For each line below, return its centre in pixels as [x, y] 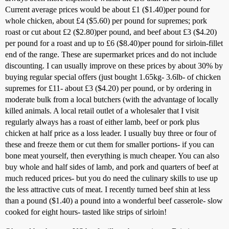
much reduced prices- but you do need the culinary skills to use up [111, 178]
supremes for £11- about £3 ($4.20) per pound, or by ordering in [108, 88]
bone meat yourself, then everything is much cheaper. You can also [112, 156]
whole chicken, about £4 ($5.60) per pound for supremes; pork [106, 21]
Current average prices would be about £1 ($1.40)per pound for [107, 9]
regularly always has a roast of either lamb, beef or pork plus [102, 122]
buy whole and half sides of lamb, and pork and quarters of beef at [112, 167]
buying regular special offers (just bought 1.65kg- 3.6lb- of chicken [113, 77]
